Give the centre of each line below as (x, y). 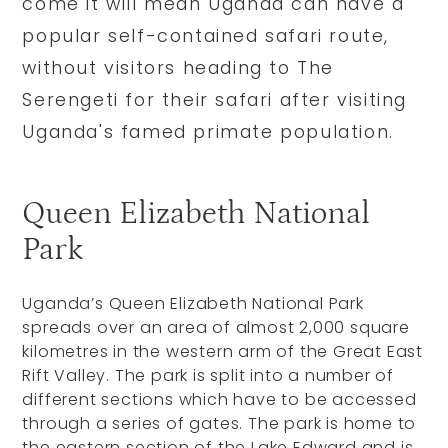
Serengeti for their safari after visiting (215, 100)
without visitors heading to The (178, 68)
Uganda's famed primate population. (211, 132)
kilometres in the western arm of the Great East (223, 352)
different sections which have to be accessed (219, 400)
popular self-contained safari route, (206, 36)
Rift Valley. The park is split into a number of (208, 376)
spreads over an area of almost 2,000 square (216, 328)
